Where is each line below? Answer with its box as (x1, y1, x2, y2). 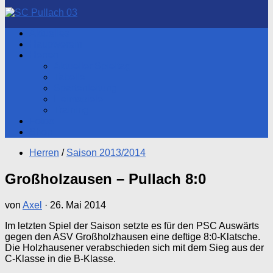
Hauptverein (29, 39, 82, 49)
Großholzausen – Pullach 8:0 (5, 170, 206, 187)
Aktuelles (29, 28, 69, 38)
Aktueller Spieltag (54, 61, 130, 71)
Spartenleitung (54, 83, 117, 93)
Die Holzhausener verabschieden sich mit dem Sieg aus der (5, 242, 264, 253)
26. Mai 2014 (50, 199, 106, 210)
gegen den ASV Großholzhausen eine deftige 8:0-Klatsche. (5, 231, 260, 242)
